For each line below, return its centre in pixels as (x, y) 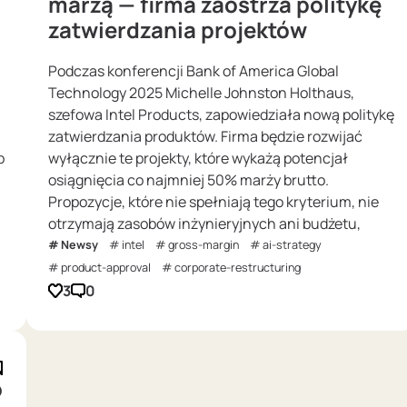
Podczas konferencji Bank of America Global (194, 71)
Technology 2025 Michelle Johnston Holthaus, (201, 93)
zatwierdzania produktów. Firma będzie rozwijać (205, 137)
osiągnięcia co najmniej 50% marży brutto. (189, 180)
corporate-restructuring (238, 268)
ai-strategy (292, 245)
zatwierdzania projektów (178, 30)
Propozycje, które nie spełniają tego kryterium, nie (213, 202)
